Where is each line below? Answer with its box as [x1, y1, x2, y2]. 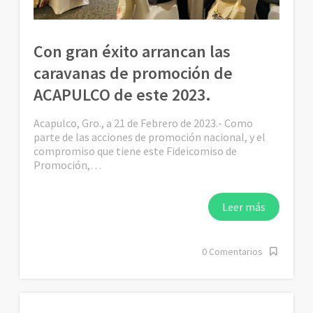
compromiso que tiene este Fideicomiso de [34, 143, 238, 158]
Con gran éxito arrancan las [34, 40, 231, 62]
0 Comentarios [201, 245, 263, 258]
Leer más [221, 199, 265, 214]
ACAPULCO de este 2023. [34, 83, 212, 105]
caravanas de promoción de [34, 61, 233, 84]
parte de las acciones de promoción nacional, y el [34, 129, 266, 144]
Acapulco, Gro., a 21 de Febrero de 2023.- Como [34, 115, 254, 130]
